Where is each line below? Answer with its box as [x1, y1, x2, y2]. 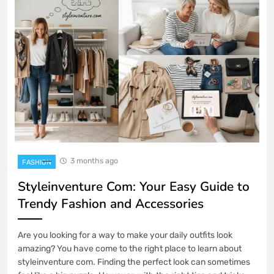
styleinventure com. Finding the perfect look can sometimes [18, 256, 250, 267]
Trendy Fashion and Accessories [18, 194, 204, 212]
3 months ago [70, 155, 118, 165]
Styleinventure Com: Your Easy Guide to [18, 177, 250, 195]
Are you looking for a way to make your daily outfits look [18, 229, 232, 240]
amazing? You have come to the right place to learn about [18, 243, 242, 254]
